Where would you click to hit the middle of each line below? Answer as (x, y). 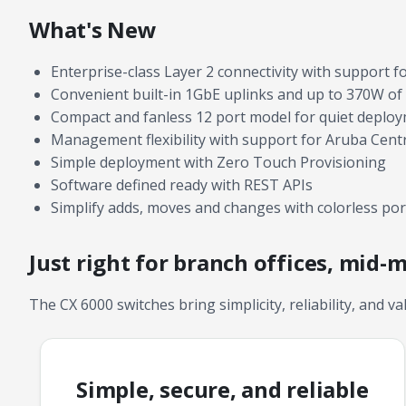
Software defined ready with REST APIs (182, 184)
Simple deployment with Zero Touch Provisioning (218, 162)
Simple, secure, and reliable (222, 389)
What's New (93, 30)
